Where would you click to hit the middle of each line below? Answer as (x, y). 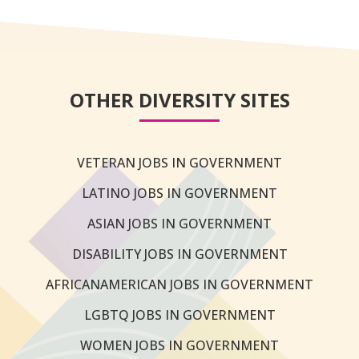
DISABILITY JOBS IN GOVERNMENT (179, 254)
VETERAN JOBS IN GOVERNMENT (179, 163)
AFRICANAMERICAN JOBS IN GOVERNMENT (179, 285)
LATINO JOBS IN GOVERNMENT (179, 194)
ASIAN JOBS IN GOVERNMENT (179, 224)
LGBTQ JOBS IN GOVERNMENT (179, 315)
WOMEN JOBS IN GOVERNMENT (179, 346)
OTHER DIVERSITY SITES (179, 100)
